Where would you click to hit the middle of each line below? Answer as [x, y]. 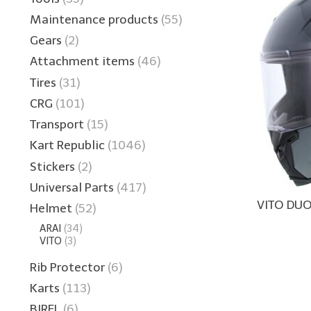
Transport [57, 125]
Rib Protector [67, 267]
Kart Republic [67, 145]
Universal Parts [72, 187]
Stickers [52, 166]
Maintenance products [94, 19]
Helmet [51, 209]
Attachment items [82, 61]
